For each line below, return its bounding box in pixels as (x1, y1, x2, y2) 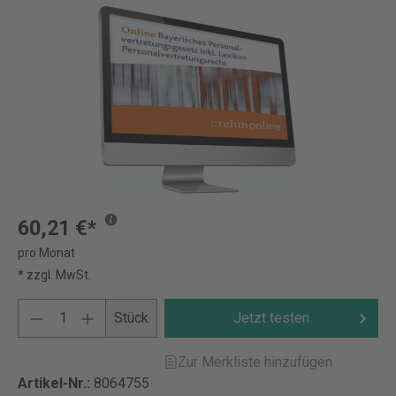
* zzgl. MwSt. (18, 268, 91, 282)
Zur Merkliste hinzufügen (178, 354, 333, 370)
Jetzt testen (233, 309, 310, 326)
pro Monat (18, 246, 75, 260)
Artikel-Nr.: (18, 375, 94, 392)
